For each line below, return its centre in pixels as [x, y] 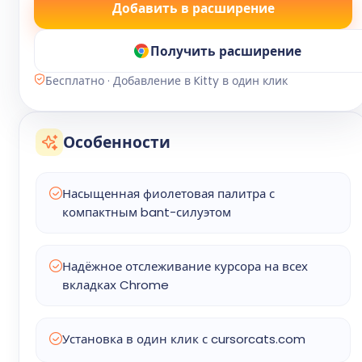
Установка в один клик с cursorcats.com [184, 339]
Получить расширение [225, 51]
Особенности [117, 142]
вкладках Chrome [116, 285]
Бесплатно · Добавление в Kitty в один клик [166, 81]
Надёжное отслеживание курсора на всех [185, 266]
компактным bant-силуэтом [147, 212]
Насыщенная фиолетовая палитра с [168, 194]
